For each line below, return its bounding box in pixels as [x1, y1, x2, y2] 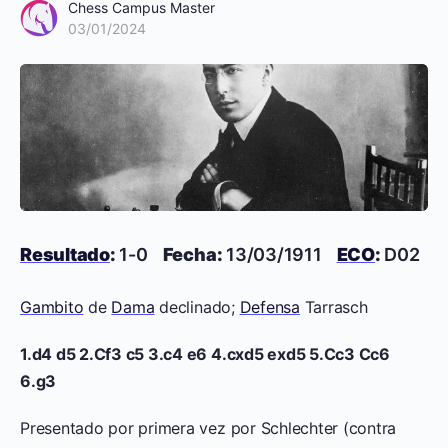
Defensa [239, 296, 300, 317]
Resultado [20, 243, 110, 265]
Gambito [20, 296, 84, 317]
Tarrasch [299, 296, 368, 317]
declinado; [154, 296, 240, 317]
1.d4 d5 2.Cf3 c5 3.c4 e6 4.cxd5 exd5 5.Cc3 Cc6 [20, 343, 390, 364]
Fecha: [162, 243, 223, 265]
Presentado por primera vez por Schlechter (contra [20, 417, 397, 438]
